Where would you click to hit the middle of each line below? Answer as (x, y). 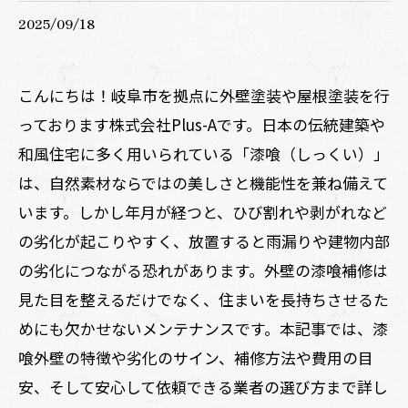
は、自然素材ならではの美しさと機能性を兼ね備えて (203, 183)
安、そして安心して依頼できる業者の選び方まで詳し (203, 387)
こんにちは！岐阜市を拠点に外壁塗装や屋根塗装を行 (204, 95)
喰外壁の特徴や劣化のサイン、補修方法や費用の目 (196, 357)
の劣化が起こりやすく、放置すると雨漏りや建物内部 (204, 241)
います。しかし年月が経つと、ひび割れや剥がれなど (203, 212)
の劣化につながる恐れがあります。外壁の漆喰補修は (203, 270)
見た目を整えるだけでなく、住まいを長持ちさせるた (204, 299)
